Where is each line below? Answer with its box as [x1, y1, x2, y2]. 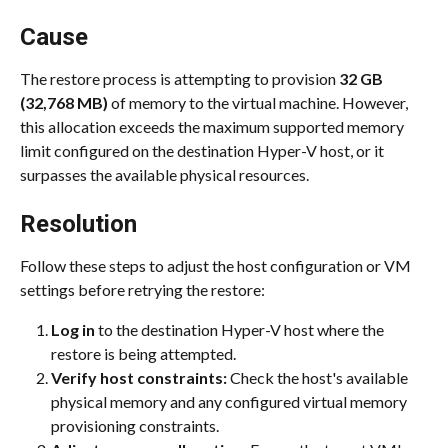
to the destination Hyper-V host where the [95, 320, 387, 340]
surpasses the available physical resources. [20, 164, 309, 184]
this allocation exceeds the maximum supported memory [20, 116, 407, 136]
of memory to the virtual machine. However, [108, 92, 411, 112]
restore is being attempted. [51, 344, 236, 364]
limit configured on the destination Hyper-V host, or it [20, 140, 387, 160]
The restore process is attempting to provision [20, 68, 339, 88]
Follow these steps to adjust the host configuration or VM [20, 256, 414, 276]
